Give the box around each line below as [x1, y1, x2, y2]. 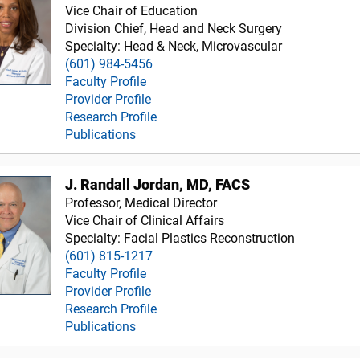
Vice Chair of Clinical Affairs [65, 212, 225, 228]
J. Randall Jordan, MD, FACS [65, 176, 251, 193]
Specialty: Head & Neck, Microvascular [65, 38, 283, 54]
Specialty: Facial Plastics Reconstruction [65, 230, 296, 246]
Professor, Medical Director [65, 194, 218, 211]
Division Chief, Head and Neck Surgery [65, 20, 283, 36]
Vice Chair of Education [65, 2, 198, 18]
